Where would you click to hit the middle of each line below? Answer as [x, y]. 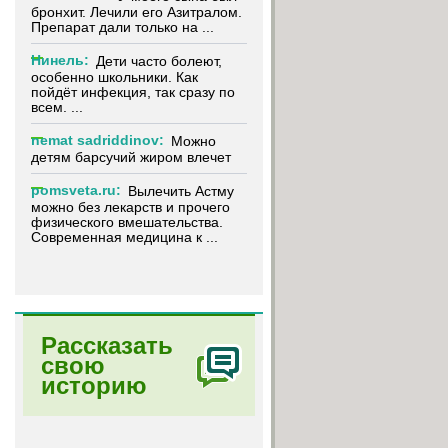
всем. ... [57, 107]
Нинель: [60, 60]
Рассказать [107, 345]
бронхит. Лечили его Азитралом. [136, 11]
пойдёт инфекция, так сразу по [133, 91]
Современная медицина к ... [124, 237]
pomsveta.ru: [76, 190]
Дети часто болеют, [159, 61]
